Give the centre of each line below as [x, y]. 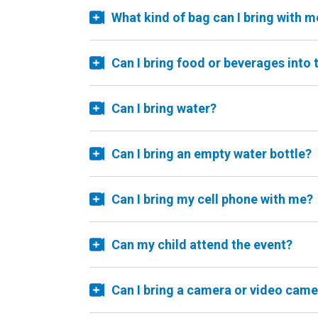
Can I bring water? [164, 108]
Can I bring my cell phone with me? [212, 199]
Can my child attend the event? [202, 245]
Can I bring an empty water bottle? [212, 154]
